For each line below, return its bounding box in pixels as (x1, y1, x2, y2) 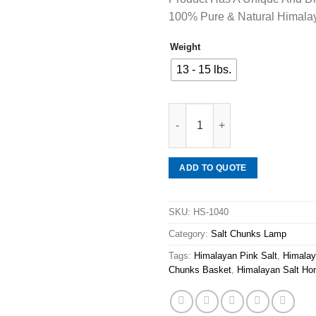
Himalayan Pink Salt (194, 250, 277, 262)
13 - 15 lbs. (176, 63, 231, 76)
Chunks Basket (169, 265, 231, 276)
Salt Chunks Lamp (211, 229, 286, 240)
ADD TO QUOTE (179, 162, 247, 173)
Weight (170, 42, 200, 53)
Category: (169, 229, 211, 240)
